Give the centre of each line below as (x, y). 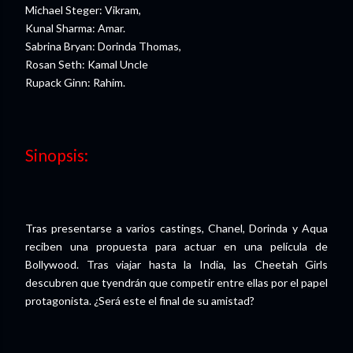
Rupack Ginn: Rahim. (75, 82)
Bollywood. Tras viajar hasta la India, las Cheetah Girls (176, 264)
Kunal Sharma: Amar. (75, 28)
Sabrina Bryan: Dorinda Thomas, (103, 46)
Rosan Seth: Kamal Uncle (87, 64)
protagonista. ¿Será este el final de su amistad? (140, 300)
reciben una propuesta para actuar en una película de (176, 246)
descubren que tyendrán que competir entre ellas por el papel (176, 282)
